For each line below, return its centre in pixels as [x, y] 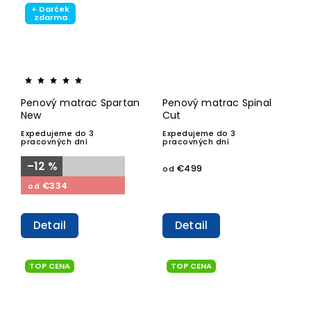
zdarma [50, 17]
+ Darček [50, 9]
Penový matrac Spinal [217, 102]
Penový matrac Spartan [81, 102]
